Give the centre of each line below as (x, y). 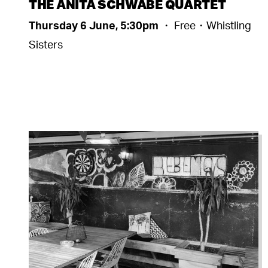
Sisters (46, 44)
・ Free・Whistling (206, 25)
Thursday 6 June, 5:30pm (95, 25)
